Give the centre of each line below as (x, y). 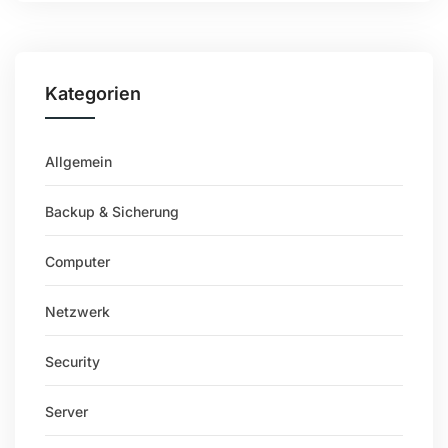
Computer (77, 261)
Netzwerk (77, 311)
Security (72, 361)
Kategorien (93, 93)
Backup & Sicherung (112, 211)
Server (66, 411)
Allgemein (78, 161)
